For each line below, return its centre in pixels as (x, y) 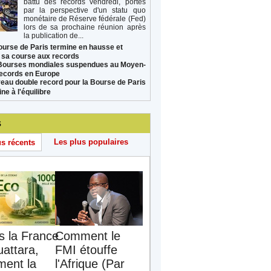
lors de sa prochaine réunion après (84, 27)
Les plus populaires (91, 142)
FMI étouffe (86, 250)
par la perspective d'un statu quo (84, 10)
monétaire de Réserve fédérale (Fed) (84, 18)
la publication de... (53, 35)
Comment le (87, 236)
